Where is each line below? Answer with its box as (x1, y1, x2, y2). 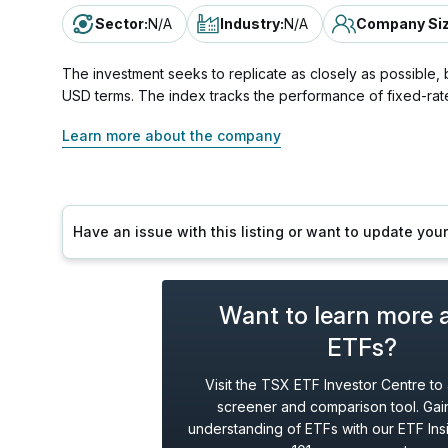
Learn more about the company (62, 127, 281, 144)
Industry (220, 15, 280, 32)
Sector (95, 15, 144, 32)
